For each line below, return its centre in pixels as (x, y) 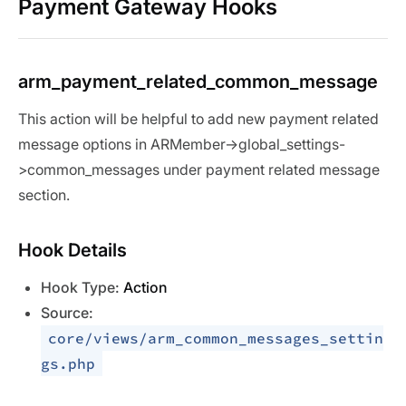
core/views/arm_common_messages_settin (216, 338)
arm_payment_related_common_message (198, 82)
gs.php (68, 363)
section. (44, 195)
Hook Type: (82, 287)
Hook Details (72, 250)
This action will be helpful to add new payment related (198, 119)
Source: (67, 313)
